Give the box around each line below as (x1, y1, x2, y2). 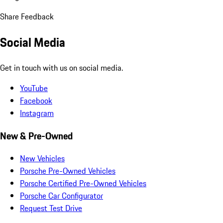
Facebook (20, 94, 52, 107)
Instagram (20, 107, 54, 119)
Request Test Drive (20, 202, 82, 215)
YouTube (20, 82, 48, 94)
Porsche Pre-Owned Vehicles (20, 165, 115, 177)
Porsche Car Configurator (20, 190, 103, 202)
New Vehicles (20, 152, 65, 165)
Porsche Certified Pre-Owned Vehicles (20, 177, 146, 190)
